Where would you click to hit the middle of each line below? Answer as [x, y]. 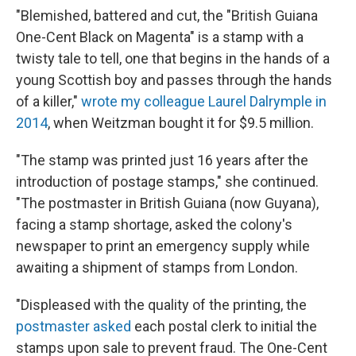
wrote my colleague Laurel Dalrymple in [204, 101]
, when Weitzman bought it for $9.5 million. [181, 122]
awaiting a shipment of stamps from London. [157, 267]
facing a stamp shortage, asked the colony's [154, 224]
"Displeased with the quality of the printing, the [161, 304]
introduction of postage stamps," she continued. [167, 181]
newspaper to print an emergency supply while [163, 246]
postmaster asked [74, 326]
